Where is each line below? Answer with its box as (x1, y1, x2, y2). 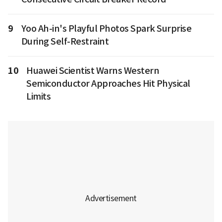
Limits (26, 91, 51, 102)
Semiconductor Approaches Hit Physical (26, 78, 190, 89)
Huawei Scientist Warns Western (26, 65, 159, 76)
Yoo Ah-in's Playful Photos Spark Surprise (21, 23, 191, 34)
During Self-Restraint (21, 36, 109, 47)
